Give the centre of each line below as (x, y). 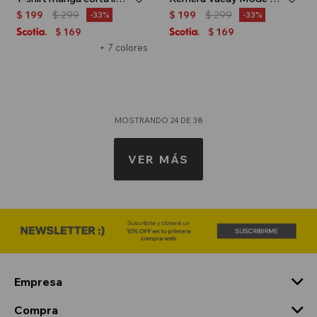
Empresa (38, 281)
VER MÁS (158, 159)
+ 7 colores (123, 47)
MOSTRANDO (142, 120)
